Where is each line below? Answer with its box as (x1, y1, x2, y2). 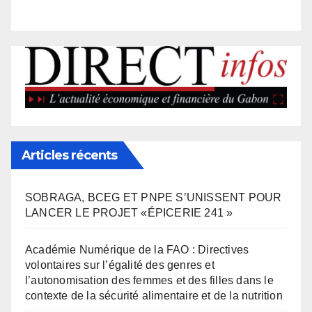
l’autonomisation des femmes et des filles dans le (25, 274, 274, 287)
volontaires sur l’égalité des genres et (25, 259, 214, 272)
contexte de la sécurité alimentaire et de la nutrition (25, 290, 283, 302)
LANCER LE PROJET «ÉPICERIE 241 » (25, 207, 233, 219)
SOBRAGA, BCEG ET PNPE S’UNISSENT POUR (25, 192, 282, 204)
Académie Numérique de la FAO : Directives (25, 244, 249, 256)
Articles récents (22, 148, 118, 164)
